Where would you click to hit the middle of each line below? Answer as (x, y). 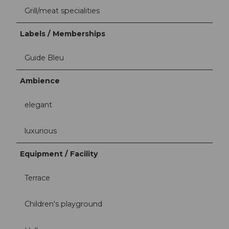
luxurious (41, 131)
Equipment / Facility (59, 154)
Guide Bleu (44, 58)
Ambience (40, 81)
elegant (38, 105)
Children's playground (63, 204)
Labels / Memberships (63, 33)
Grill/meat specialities (62, 10)
